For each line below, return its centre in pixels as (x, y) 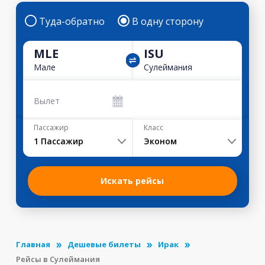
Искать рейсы (132, 181)
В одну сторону (167, 21)
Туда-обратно (72, 21)
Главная (33, 244)
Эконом (160, 141)
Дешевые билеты (104, 244)
